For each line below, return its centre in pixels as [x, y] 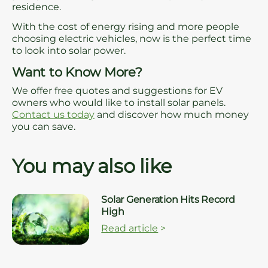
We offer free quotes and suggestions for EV [117, 91]
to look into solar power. [69, 50]
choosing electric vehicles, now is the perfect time [132, 38]
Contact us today [53, 115]
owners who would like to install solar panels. [119, 103]
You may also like [92, 166]
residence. [36, 7]
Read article [130, 229]
